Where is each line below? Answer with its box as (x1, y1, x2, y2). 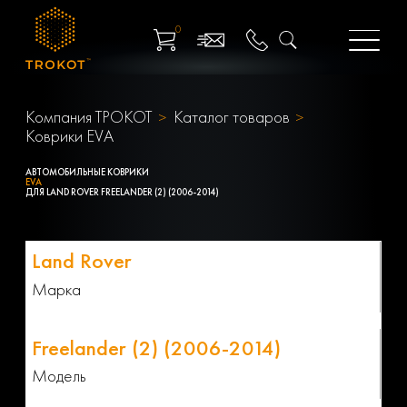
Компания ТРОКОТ (25, 105, 152, 129)
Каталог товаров (173, 105, 290, 129)
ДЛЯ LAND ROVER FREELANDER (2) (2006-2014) (25, 186, 219, 199)
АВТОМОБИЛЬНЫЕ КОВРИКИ (25, 166, 149, 179)
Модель (31, 364, 86, 388)
